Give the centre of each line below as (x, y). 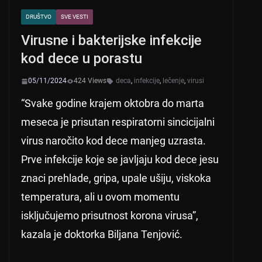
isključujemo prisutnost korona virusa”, (110, 216)
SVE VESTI (75, 17)
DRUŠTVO (39, 17)
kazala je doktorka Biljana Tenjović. (102, 235)
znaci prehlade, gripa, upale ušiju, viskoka (116, 178)
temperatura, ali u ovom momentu (100, 197)
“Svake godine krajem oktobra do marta (113, 104)
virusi (196, 81)
